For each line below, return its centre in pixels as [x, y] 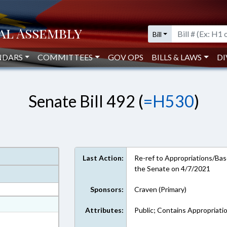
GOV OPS [126, 57]
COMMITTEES [65, 57]
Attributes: [105, 210]
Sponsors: [107, 189]
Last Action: [103, 158]
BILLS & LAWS [177, 57]
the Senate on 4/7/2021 [173, 168]
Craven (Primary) [161, 189]
